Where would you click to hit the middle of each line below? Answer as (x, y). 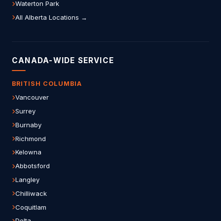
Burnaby (28, 125)
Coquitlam (31, 207)
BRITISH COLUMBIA (47, 84)
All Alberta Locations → (51, 17)
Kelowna (28, 152)
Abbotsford (33, 166)
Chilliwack (31, 193)
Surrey (25, 111)
